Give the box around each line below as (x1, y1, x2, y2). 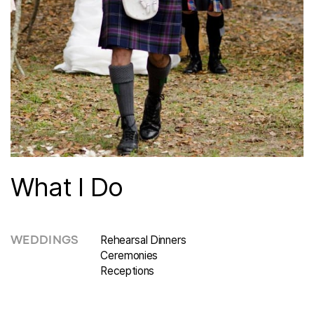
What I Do (10, 172, 123, 203)
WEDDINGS (10, 235, 79, 247)
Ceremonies (100, 248, 158, 262)
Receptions (100, 264, 155, 278)
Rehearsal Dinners (100, 233, 186, 247)
